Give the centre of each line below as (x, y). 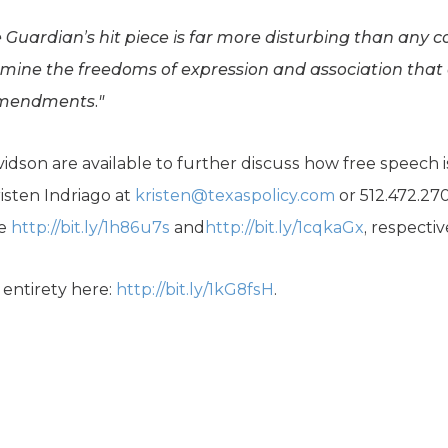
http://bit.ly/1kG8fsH (195, 289)
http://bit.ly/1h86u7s (90, 227)
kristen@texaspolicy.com (235, 195)
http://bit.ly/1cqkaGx (284, 227)
